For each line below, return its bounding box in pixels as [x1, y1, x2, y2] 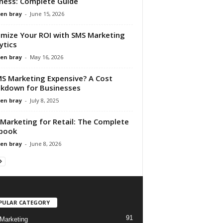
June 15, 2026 [29, 9, 64, 17]
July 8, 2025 [29, 96, 59, 104]
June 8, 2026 [29, 139, 61, 147]
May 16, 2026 [29, 53, 63, 61]
